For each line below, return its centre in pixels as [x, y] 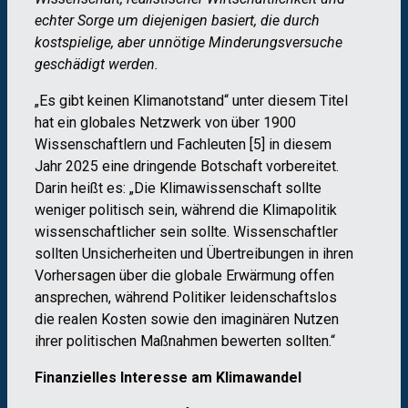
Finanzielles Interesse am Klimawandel [168, 378]
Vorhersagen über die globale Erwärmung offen [184, 276]
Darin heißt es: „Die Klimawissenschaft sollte [178, 189]
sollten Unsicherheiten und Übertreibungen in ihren [194, 254]
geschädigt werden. [97, 65]
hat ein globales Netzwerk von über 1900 [165, 123]
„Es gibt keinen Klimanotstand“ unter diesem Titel [191, 101]
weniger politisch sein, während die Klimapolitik [186, 210]
